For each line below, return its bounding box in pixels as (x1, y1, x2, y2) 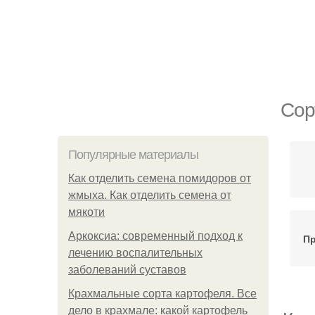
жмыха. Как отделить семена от (68, 189, 231, 201)
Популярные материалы (68, 148, 198, 162)
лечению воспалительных (68, 247, 202, 259)
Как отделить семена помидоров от (68, 172, 251, 184)
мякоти (68, 206, 105, 218)
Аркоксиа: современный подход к (68, 230, 243, 242)
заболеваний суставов (68, 264, 186, 276)
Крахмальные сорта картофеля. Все (68, 288, 257, 300)
